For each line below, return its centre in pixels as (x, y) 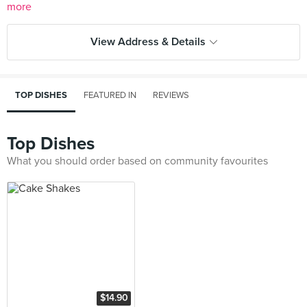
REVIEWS (171, 95)
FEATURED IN (110, 95)
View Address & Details (148, 42)
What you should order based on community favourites (137, 161)
